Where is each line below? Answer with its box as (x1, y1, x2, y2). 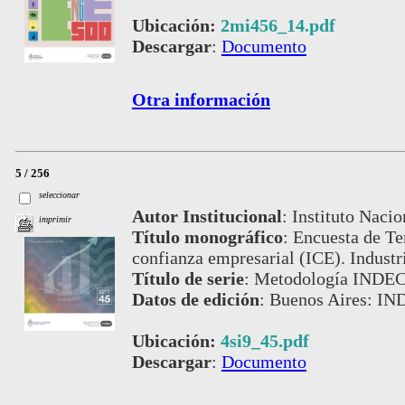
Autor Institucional (131, 205, 282, 226)
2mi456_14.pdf (220, 15, 335, 36)
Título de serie (131, 268, 244, 288)
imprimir (39, 214, 72, 225)
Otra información (131, 89, 270, 110)
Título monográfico (131, 226, 283, 247)
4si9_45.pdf (220, 330, 309, 351)
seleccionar (39, 190, 80, 201)
